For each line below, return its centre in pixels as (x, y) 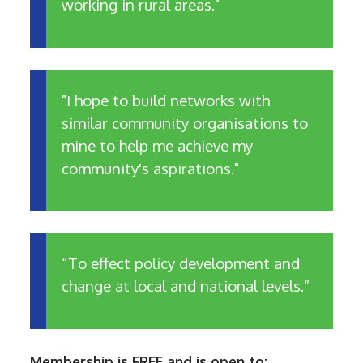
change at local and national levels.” (186, 285)
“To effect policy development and (181, 263)
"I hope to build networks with (166, 100)
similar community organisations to (185, 122)
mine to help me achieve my (158, 145)
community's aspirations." (151, 168)
